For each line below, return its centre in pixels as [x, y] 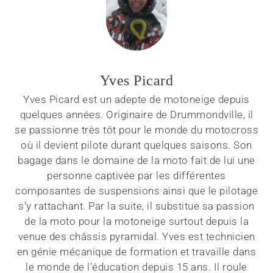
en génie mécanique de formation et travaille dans [136, 251]
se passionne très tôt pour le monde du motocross [136, 129]
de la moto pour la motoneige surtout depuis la [136, 221]
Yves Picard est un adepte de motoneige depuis [136, 99]
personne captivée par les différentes [136, 175]
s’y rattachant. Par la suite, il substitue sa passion [136, 206]
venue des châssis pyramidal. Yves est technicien [136, 236]
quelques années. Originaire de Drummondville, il [136, 114]
